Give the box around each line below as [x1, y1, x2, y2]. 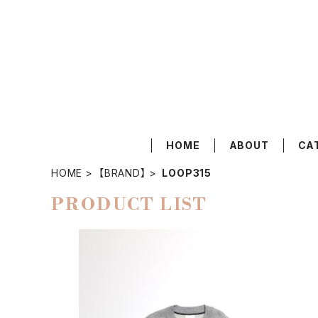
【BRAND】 [99, 167, 146, 179]
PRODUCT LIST [51, 194, 208, 216]
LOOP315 [162, 167, 212, 179]
